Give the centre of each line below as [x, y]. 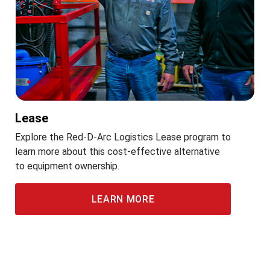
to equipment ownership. [67, 166]
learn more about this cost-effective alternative [118, 152]
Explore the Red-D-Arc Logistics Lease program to [123, 137]
